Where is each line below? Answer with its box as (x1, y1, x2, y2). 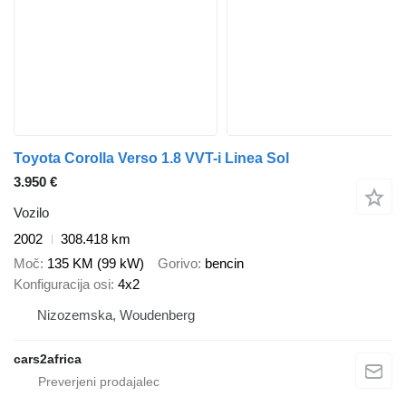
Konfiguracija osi (14, 275, 111, 292)
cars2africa (14, 351, 82, 366)
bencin (205, 255, 244, 271)
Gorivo (158, 255, 198, 271)
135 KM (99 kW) (47, 255, 144, 271)
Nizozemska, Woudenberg (37, 306, 195, 323)
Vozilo (14, 205, 49, 221)
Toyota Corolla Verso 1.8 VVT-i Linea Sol (14, 150, 289, 167)
